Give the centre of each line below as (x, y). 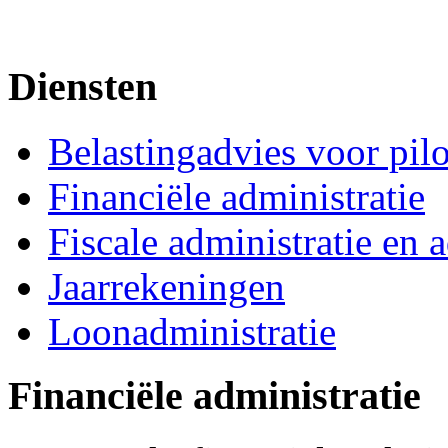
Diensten (82, 86)
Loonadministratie (192, 331)
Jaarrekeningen (166, 286)
